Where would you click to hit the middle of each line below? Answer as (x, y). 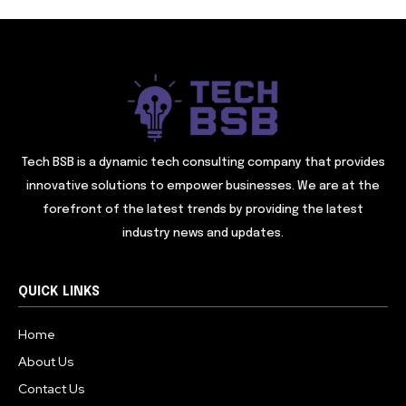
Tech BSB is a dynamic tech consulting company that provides (203, 163)
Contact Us (52, 389)
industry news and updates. (203, 234)
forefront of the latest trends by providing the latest (203, 210)
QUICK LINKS (59, 292)
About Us (46, 362)
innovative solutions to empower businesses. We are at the (203, 187)
